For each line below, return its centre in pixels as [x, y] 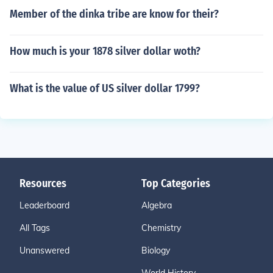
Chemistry [161, 228]
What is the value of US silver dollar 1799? [105, 88]
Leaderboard [44, 205]
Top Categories [176, 183]
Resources [43, 183]
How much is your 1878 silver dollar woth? [105, 51]
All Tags [35, 228]
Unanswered [44, 250]
